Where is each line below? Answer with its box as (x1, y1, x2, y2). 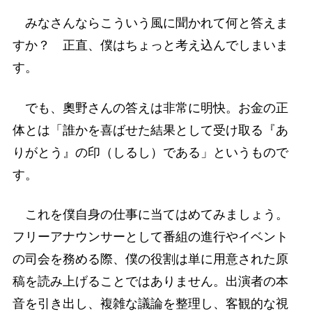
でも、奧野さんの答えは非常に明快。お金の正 (12, 100, 288, 115)
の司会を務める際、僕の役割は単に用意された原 (12, 251, 288, 266)
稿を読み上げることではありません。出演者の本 (12, 274, 288, 288)
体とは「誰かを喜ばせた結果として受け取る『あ (12, 123, 288, 137)
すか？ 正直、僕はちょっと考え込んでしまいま (12, 38, 288, 53)
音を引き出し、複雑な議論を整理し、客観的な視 (12, 296, 288, 311)
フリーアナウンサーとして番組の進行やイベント (12, 229, 288, 244)
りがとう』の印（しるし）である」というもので (12, 145, 288, 159)
